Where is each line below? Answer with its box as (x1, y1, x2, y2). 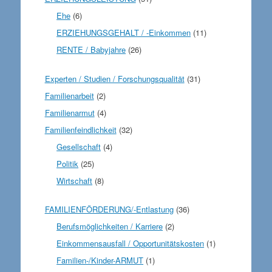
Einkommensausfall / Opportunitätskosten (56, 237, 205, 249)
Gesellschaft (56, 140, 101, 152)
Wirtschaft (56, 174, 93, 186)
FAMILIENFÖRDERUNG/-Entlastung (44, 203, 174, 215)
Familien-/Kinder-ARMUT (56, 254, 144, 266)
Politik (56, 157, 79, 169)
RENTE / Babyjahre (56, 44, 126, 55)
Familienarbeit (44, 89, 94, 101)
